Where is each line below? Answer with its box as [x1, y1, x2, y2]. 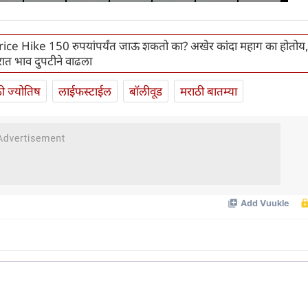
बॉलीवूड [129, 83, 162, 100]
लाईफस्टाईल [58, 83, 111, 100]
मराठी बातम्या [180, 83, 237, 100]
